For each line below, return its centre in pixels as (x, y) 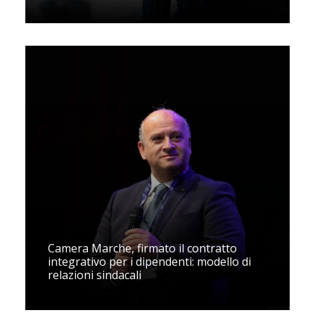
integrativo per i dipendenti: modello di (149, 262)
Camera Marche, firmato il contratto (142, 248)
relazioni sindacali (95, 275)
